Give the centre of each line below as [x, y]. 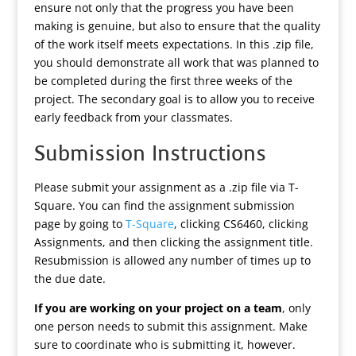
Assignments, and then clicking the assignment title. [173, 242]
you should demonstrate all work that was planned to [176, 62]
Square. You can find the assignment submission [164, 205]
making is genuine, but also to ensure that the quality [177, 26]
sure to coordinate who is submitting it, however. [164, 344]
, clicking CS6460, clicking [241, 224]
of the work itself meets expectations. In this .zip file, [174, 44]
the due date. [70, 279]
